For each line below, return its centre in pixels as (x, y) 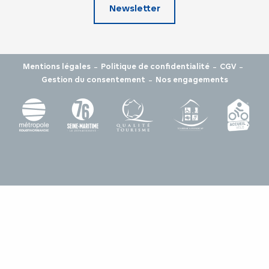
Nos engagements (192, 79)
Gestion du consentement (93, 79)
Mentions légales (57, 66)
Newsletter (134, 8)
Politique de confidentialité (155, 66)
